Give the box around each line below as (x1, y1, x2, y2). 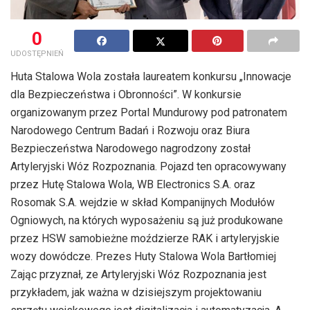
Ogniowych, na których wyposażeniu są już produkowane (10, 213, 283, 227)
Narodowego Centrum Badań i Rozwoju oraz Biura (10, 123, 250, 137)
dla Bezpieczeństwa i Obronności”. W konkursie (10, 87, 241, 101)
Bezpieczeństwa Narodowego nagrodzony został (10, 141, 250, 155)
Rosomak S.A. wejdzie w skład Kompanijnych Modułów (10, 195, 275, 209)
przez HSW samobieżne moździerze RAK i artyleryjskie (10, 231, 280, 245)
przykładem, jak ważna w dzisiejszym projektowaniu (10, 285, 262, 299)
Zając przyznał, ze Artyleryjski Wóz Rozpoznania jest (10, 267, 266, 281)
